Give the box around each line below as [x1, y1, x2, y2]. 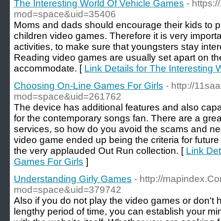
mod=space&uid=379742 [14, 184, 121, 195]
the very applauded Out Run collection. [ [14, 146, 186, 156]
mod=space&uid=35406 [14, 9, 116, 19]
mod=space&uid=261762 [14, 91, 121, 102]
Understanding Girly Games [14, 174, 132, 184]
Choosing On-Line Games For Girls [14, 80, 163, 91]
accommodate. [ [14, 63, 84, 74]
